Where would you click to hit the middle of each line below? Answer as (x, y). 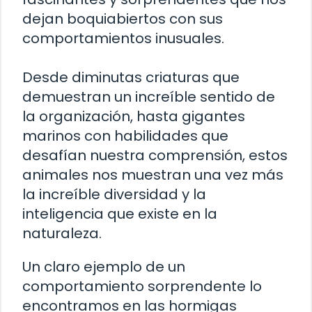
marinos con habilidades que (125, 136)
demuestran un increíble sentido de (149, 97)
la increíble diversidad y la (114, 195)
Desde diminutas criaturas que (131, 78)
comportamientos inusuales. (123, 39)
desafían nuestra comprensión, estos (155, 156)
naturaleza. (62, 234)
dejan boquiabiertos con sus (123, 19)
